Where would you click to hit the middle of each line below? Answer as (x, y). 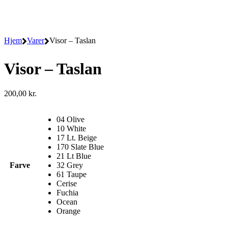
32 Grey (70, 165)
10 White (71, 129)
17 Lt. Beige (77, 138)
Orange (68, 211)
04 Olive (70, 119)
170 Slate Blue (80, 147)
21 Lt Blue (74, 156)
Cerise (67, 183)
